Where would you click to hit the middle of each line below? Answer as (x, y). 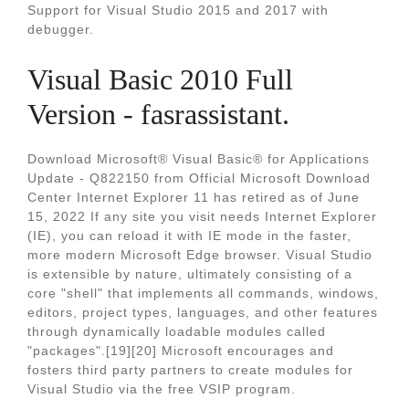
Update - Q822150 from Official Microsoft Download (199, 178)
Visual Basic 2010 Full (160, 79)
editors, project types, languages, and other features (203, 312)
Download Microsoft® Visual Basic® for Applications (199, 159)
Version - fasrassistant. (158, 114)
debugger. (61, 29)
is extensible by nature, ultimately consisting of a (190, 274)
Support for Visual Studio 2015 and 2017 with (178, 10)
